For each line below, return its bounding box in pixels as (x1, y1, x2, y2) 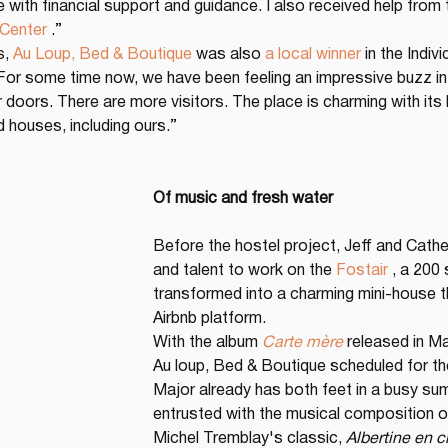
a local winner (265, 48, 361, 62)
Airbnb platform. (153, 312, 266, 326)
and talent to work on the (153, 264, 336, 278)
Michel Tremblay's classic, (153, 432, 346, 446)
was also (192, 48, 265, 62)
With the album (153, 336, 262, 350)
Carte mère (262, 336, 343, 350)
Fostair (336, 264, 388, 278)
